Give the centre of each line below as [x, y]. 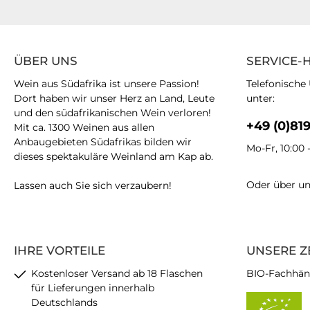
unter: [261, 98]
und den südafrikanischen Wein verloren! [112, 113]
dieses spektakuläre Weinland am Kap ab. [113, 156]
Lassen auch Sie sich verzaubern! [93, 185]
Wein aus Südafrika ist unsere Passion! [107, 84]
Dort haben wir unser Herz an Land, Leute [114, 98]
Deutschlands [64, 302]
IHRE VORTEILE [60, 250]
